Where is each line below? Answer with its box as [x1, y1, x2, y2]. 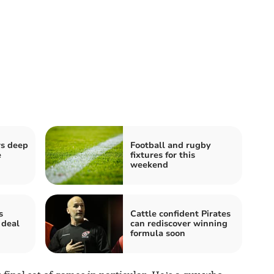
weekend [130, 158, 168, 171]
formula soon [130, 227, 185, 239]
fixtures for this [130, 149, 195, 161]
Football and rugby [130, 139, 211, 151]
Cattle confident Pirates [130, 207, 231, 220]
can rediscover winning [130, 217, 228, 229]
